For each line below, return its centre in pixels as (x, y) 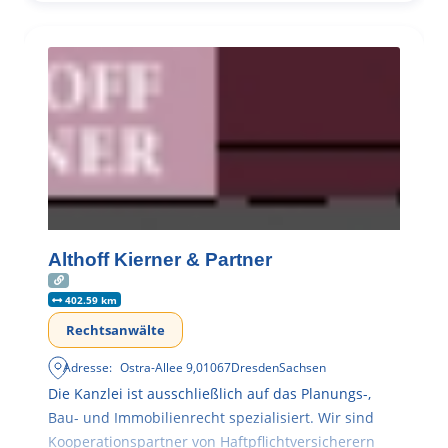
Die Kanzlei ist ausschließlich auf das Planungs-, (209, 393)
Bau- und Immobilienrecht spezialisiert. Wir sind (211, 417)
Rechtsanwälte (115, 329)
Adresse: (88, 367)
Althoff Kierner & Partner (160, 259)
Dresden (255, 367)
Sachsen (303, 367)
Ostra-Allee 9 (157, 367)
